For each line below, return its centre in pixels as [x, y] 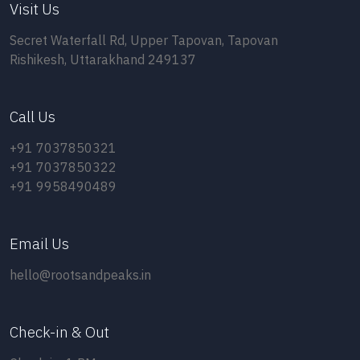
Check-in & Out [59, 332]
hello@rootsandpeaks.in [80, 275]
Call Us [33, 117]
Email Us [39, 243]
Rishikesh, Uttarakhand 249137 [103, 59]
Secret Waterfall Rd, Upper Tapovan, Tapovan [144, 40]
